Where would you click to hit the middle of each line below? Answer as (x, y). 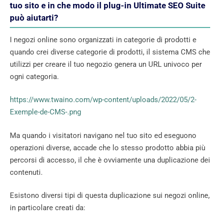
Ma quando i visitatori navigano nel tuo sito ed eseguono (103, 135)
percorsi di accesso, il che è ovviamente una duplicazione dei (110, 160)
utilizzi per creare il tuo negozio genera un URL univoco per (106, 64)
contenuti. (26, 172)
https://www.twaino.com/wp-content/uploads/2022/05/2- (103, 100)
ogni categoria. (34, 76)
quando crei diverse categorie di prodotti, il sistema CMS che (110, 52)
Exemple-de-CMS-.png (45, 112)
